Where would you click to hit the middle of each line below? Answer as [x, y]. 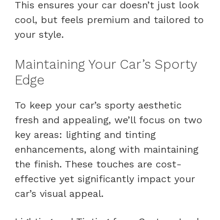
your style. [39, 34]
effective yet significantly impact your [105, 179]
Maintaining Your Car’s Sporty [106, 64]
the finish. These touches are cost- [98, 164]
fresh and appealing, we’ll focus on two [109, 120]
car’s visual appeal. [59, 193]
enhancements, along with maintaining [107, 149]
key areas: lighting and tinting [85, 134]
